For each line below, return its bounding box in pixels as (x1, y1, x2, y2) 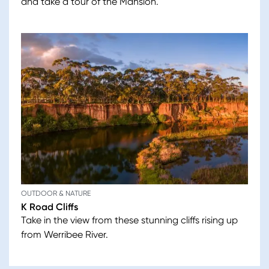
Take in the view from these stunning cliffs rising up (21, 214, 238, 226)
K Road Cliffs (21, 201, 78, 213)
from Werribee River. (21, 229, 108, 241)
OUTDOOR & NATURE (21, 189, 91, 198)
